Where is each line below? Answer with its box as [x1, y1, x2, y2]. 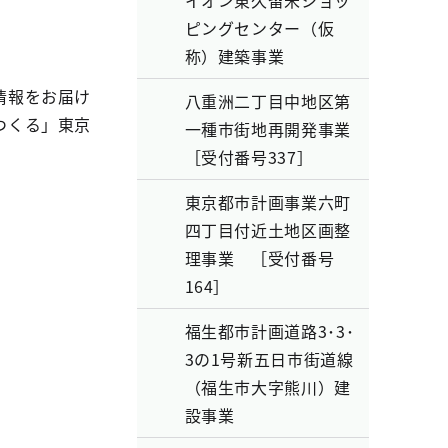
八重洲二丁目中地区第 [184, 89, 351, 113]
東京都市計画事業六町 [184, 190, 351, 214]
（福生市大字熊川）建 [184, 375, 351, 399]
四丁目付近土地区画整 [184, 218, 351, 242]
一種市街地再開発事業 [184, 117, 351, 141]
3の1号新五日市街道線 [184, 347, 354, 371]
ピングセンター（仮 [184, 16, 335, 40]
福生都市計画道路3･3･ [184, 319, 355, 343]
